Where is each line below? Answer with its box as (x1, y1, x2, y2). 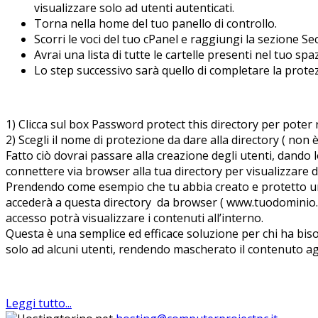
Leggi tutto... (6, 295, 72, 311)
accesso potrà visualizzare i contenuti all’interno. (6, 209, 263, 226)
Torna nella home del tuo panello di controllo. (34, 15, 277, 31)
